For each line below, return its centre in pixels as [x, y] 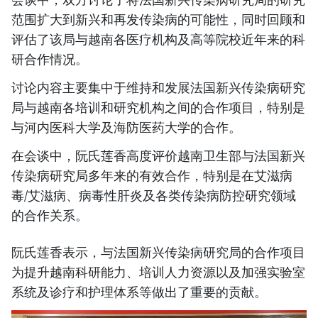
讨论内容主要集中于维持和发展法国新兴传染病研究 [158, 88]
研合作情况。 [50, 59]
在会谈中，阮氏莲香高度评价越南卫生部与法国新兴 [158, 156]
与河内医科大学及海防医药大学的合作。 [126, 127]
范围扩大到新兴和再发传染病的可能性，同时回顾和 [158, 20]
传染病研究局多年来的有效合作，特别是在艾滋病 [152, 176]
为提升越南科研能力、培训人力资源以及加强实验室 [158, 272]
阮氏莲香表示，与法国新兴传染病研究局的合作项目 [158, 252]
